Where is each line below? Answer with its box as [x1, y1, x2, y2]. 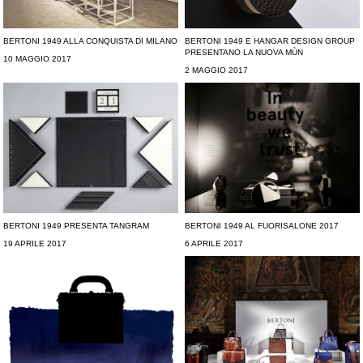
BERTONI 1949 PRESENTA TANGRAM [3, 220, 150, 230]
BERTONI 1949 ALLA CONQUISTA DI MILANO [3, 36, 178, 45]
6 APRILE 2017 [185, 238, 244, 248]
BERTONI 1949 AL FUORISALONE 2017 [185, 220, 340, 230]
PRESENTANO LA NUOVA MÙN [185, 47, 304, 57]
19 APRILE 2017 [3, 238, 67, 248]
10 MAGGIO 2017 [3, 53, 72, 63]
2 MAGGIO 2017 [185, 65, 249, 75]
